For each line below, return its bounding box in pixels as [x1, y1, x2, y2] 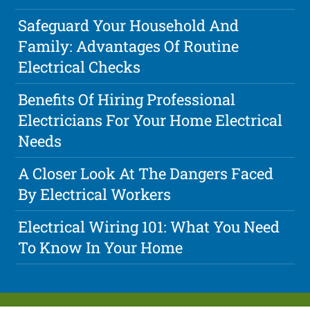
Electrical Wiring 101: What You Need [18, 217, 280, 237]
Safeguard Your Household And [18, 15, 239, 36]
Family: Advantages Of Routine [18, 36, 239, 57]
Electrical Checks [18, 57, 141, 77]
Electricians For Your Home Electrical [18, 110, 283, 131]
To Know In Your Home [18, 237, 183, 258]
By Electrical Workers [18, 184, 172, 205]
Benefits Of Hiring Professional [18, 89, 236, 110]
